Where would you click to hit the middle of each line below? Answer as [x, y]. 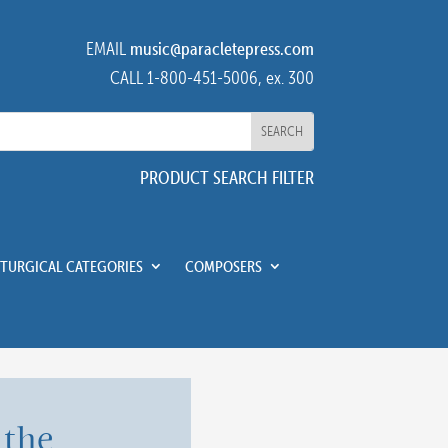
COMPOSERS [223, 266]
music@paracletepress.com [221, 48]
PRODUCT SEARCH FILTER [226, 177]
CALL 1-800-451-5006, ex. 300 [211, 77]
